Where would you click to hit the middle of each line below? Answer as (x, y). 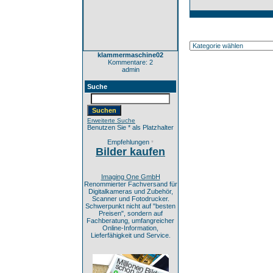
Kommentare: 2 (130, 62)
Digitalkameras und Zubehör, (130, 191)
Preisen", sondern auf (130, 213)
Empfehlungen (129, 142)
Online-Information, (130, 228)
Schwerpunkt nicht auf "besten (130, 206)
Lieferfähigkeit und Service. (130, 235)
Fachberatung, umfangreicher (130, 221)
